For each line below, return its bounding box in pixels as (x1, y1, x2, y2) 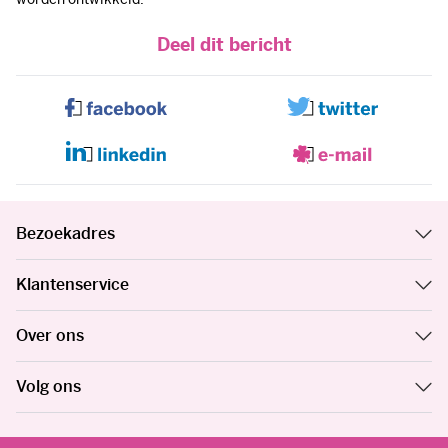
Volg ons (16, 376, 81, 398)
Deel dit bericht (156, 33, 292, 57)
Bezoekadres (16, 223, 115, 245)
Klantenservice (16, 274, 129, 296)
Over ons (16, 325, 84, 347)
